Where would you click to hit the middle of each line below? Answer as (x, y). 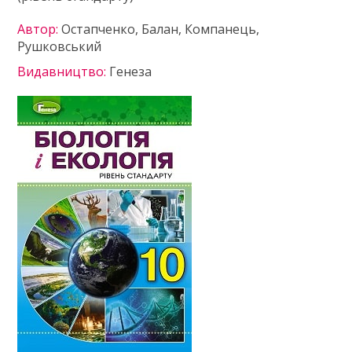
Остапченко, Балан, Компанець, (161, 29)
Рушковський (60, 46)
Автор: (40, 29)
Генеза (131, 71)
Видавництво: (64, 71)
